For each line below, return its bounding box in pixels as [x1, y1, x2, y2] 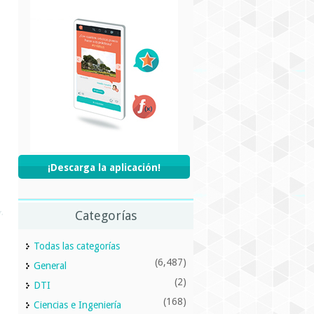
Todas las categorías [34, 240, 120, 252]
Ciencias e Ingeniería [34, 299, 121, 310]
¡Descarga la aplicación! [48, 162, 161, 173]
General [34, 260, 67, 271]
